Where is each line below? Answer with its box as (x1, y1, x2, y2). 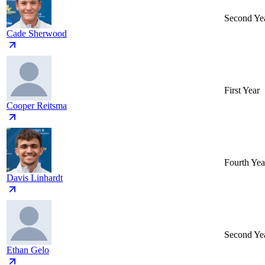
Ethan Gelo (7, 245, 49, 256)
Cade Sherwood (7, 28, 67, 39)
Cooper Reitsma (7, 101, 67, 111)
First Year (224, 85, 260, 96)
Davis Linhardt (7, 173, 63, 183)
